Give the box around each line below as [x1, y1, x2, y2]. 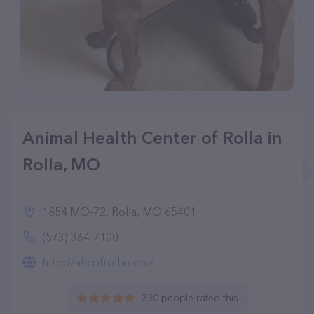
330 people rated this [141, 292, 238, 304]
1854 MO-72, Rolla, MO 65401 [42, 205, 196, 219]
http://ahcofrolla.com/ [42, 255, 154, 269]
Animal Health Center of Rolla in [22, 128, 282, 148]
